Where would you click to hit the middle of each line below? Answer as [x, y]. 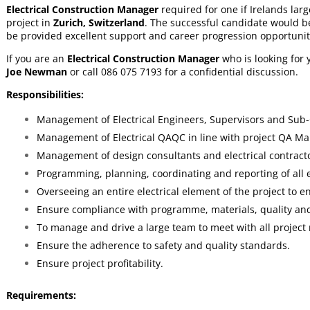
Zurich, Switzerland [99, 22]
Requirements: [41, 295]
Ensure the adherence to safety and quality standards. [163, 245]
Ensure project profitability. [100, 263]
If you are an [36, 58]
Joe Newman [36, 72]
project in [29, 22]
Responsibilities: [45, 94]
